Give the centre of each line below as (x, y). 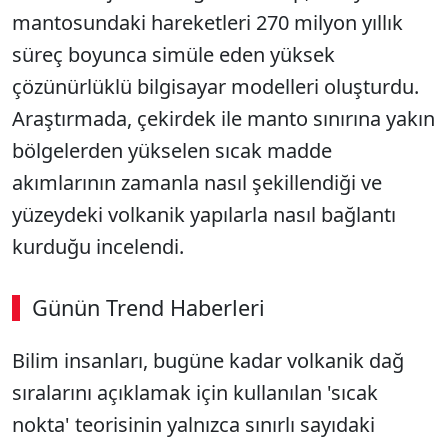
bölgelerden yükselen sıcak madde (172, 150)
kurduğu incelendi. (98, 246)
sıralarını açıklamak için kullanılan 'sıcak (195, 392)
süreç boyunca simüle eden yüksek (173, 54)
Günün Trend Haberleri (148, 307)
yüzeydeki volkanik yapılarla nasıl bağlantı (204, 214)
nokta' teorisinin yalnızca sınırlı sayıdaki (193, 424)
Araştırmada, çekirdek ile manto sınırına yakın (223, 118)
